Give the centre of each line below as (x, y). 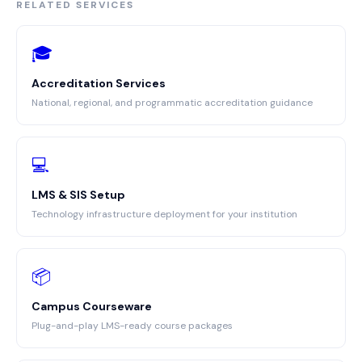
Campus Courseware (92, 306)
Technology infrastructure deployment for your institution (164, 214)
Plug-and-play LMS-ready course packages (132, 326)
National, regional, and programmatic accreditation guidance (172, 103)
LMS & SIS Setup (78, 195)
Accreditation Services (99, 83)
